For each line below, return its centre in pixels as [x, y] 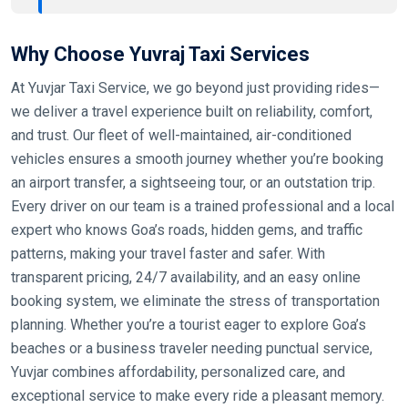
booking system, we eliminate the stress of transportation [195, 301]
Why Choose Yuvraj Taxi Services [160, 55]
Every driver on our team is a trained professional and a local [203, 207]
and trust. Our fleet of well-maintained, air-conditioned [181, 136]
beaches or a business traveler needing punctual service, [192, 349]
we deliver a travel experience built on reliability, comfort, [192, 112]
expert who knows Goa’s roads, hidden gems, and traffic [187, 230]
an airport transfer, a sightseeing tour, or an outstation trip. [193, 183]
